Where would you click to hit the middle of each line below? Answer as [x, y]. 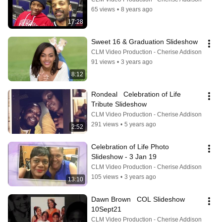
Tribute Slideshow [119, 104]
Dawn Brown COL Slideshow [138, 199]
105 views [105, 177]
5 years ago [140, 125]
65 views [103, 10]
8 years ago [137, 10]
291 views [105, 125]
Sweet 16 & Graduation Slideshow [144, 42]
